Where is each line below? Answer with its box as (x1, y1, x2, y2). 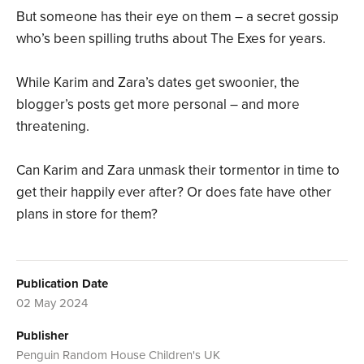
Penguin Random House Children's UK (16, 347, 220, 362)
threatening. (16, 117, 89, 135)
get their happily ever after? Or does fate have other (16, 183, 331, 201)
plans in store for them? (16, 205, 158, 223)
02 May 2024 (16, 295, 88, 310)
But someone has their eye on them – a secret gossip (16, 7, 339, 25)
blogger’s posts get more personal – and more (16, 95, 300, 113)
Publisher (16, 327, 68, 343)
